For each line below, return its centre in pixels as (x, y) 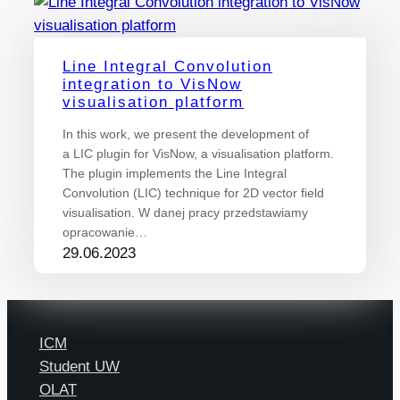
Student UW (79, 367)
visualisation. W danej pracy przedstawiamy (185, 213)
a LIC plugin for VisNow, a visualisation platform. (198, 154)
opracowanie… (105, 233)
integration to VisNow (152, 85)
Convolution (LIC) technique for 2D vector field (193, 193)
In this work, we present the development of (186, 134)
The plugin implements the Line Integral (175, 174)
